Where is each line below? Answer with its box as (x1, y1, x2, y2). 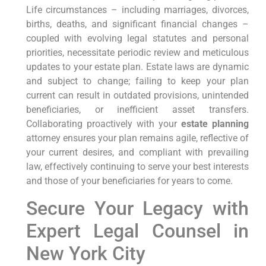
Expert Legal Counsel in (26, 219, 249, 242)
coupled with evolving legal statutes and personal (26, 33, 249, 45)
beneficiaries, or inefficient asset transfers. (26, 104, 249, 116)
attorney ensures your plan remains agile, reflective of (26, 132, 249, 144)
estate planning (180, 118, 249, 130)
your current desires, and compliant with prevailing (26, 147, 249, 159)
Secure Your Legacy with (26, 197, 249, 220)
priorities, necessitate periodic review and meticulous (26, 47, 249, 59)
